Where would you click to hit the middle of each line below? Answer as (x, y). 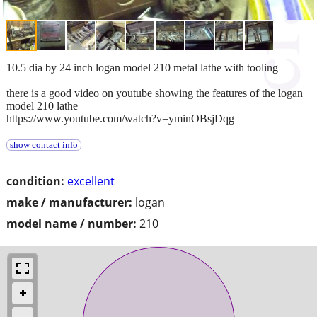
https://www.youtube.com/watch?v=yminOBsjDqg (120, 118)
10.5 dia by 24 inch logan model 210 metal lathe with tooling (142, 67)
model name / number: (71, 223)
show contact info (44, 145)
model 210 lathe (42, 105)
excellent (91, 181)
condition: (35, 181)
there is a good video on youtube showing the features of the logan (155, 93)
